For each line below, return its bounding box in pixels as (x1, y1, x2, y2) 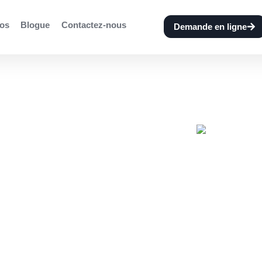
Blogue (20, 19, 50, 30)
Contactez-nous (61, 19, 126, 30)
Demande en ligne (174, 21, 247, 32)
